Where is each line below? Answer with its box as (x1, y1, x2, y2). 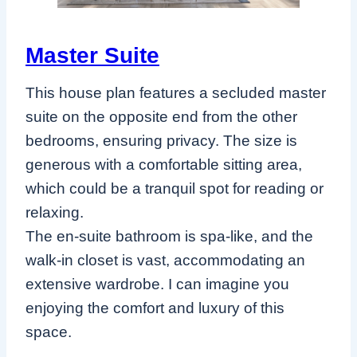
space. (25, 324, 72, 341)
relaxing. (25, 204, 84, 222)
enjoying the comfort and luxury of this (25, 300, 284, 317)
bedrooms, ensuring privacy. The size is (25, 132, 297, 150)
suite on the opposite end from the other (25, 108, 297, 126)
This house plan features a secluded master (25, 84, 326, 102)
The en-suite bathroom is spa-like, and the (25, 228, 313, 245)
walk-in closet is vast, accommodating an (25, 252, 305, 269)
